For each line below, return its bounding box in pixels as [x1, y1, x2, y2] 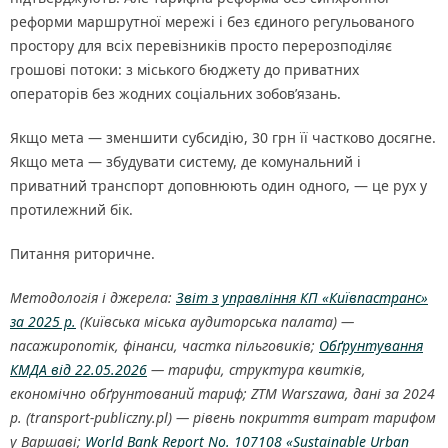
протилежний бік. [10, 200, 133, 220]
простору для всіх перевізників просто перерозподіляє [10, 36, 392, 56]
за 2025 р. [10, 312, 76, 332]
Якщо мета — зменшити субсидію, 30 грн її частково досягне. [10, 128, 436, 148]
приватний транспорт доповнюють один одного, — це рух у [10, 176, 427, 196]
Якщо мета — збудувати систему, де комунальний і [10, 152, 361, 172]
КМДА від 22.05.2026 [10, 360, 147, 380]
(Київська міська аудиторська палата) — [76, 312, 354, 332]
